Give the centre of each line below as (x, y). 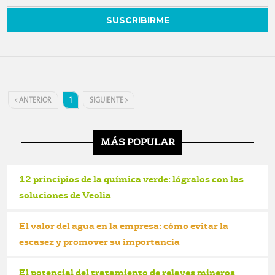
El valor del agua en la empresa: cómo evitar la (124, 225)
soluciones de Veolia (65, 195)
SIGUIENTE (108, 100)
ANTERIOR (35, 100)
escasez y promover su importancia (100, 241)
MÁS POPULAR (137, 142)
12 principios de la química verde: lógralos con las (132, 179)
